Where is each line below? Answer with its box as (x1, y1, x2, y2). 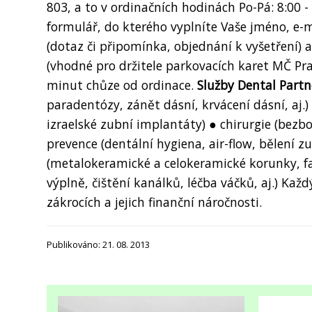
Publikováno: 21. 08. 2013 (47, 237, 150, 251)
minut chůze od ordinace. (47, 76, 197, 93)
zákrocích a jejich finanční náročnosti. (47, 193, 262, 210)
